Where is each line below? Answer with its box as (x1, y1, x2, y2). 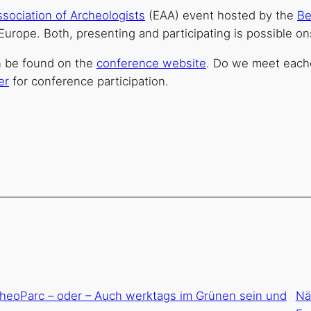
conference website (96, 56, 206, 71)
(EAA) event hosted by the (145, 8, 297, 23)
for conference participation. (9, 74, 169, 89)
